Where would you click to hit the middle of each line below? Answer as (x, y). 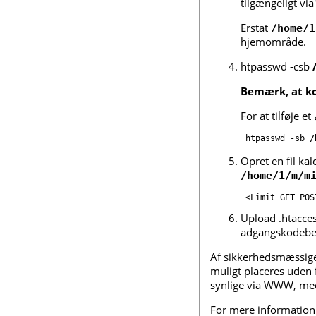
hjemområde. (273, 42)
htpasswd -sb (278, 139)
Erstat (256, 28)
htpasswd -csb (276, 67)
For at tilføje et (277, 116)
